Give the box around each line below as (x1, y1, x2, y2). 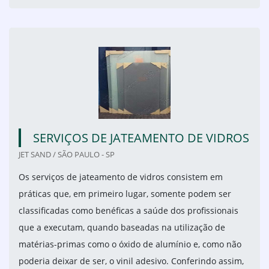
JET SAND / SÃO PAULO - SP (19, 149, 115, 160)
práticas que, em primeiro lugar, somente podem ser (19, 188, 231, 200)
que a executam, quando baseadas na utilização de (19, 222, 225, 234)
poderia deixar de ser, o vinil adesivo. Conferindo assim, (19, 255, 244, 267)
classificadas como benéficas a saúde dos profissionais (19, 205, 238, 217)
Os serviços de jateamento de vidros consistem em (19, 171, 223, 183)
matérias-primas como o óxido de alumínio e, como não (19, 238, 241, 250)
